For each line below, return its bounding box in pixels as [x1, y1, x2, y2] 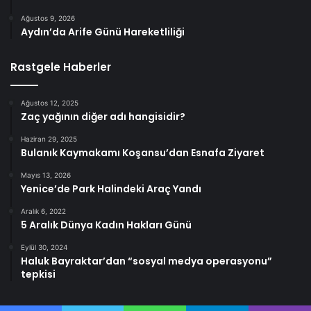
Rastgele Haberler [10, 60, 111, 75]
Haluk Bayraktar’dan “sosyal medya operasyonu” [21, 254, 272, 269]
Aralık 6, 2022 [21, 207, 66, 216]
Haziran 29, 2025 [21, 135, 77, 144]
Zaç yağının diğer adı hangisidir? [21, 110, 185, 124]
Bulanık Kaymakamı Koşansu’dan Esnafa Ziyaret [21, 146, 264, 160]
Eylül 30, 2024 [21, 243, 67, 252]
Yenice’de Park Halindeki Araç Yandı [21, 182, 201, 196]
